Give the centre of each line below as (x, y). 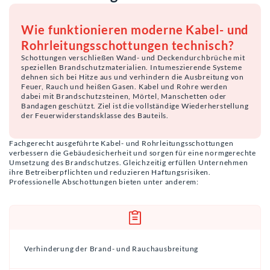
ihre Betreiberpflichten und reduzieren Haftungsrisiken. (110, 172)
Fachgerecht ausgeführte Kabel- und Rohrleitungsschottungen (121, 143)
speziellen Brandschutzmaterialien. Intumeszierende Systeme (132, 67)
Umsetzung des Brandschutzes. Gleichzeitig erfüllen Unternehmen (129, 162)
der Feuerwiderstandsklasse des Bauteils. (95, 115)
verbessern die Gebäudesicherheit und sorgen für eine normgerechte (133, 152)
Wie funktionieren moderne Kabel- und (135, 29)
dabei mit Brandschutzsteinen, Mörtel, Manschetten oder (124, 96)
